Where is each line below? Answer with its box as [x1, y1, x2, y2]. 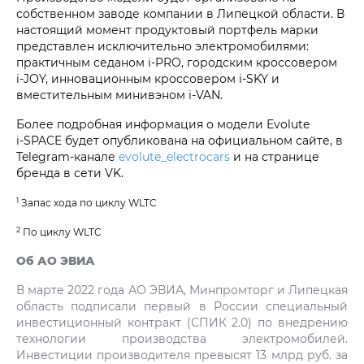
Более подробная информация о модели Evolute [16, 116, 310, 132]
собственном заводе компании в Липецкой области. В [16, 6, 344, 22]
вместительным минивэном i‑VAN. [16, 87, 223, 103]
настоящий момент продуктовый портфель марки [16, 22, 318, 38]
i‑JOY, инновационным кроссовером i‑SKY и [16, 71, 279, 87]
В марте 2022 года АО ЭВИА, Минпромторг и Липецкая [16, 282, 348, 298]
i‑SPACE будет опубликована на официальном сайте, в [16, 132, 343, 149]
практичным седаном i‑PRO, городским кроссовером [16, 54, 337, 71]
